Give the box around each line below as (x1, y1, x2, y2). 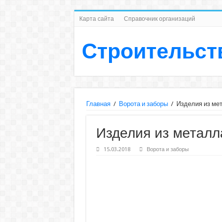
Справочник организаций (123, 15, 195, 22)
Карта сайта (79, 15, 114, 22)
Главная (86, 100, 111, 108)
